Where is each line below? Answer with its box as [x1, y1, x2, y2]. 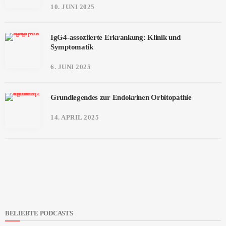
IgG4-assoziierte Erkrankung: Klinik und [50, 33, 181, 41]
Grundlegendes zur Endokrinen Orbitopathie [50, 93, 192, 101]
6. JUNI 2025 [50, 63, 91, 71]
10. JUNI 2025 [50, 3, 95, 11]
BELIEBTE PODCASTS [5, 209, 73, 217]
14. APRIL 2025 [50, 113, 99, 121]
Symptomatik [50, 42, 93, 51]
